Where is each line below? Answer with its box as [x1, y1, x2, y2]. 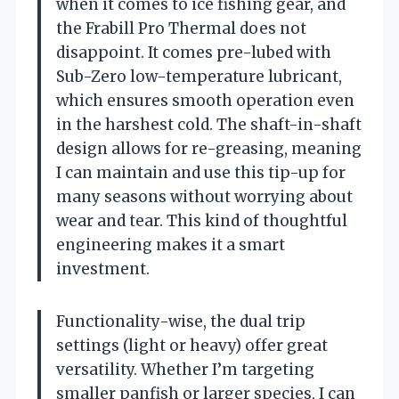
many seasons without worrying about [56, 186, 353, 207]
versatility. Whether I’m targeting [56, 359, 314, 379]
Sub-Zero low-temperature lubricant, [56, 66, 342, 86]
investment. [56, 258, 150, 279]
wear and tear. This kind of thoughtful [56, 210, 347, 231]
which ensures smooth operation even [56, 90, 354, 110]
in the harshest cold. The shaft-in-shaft [56, 114, 362, 134]
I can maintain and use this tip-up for [56, 162, 346, 183]
